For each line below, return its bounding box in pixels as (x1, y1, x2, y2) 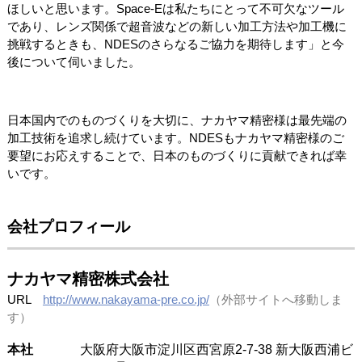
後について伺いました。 (6, 54, 141, 69)
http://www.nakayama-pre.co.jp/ (42, 293, 209, 307)
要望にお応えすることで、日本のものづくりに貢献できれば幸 (6, 148, 347, 162)
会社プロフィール (6, 217, 130, 235)
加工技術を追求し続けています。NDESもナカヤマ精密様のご (6, 130, 344, 145)
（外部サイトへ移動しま (208, 293, 343, 307)
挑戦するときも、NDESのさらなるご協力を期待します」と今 (6, 36, 344, 51)
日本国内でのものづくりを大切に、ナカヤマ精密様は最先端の (6, 112, 347, 127)
